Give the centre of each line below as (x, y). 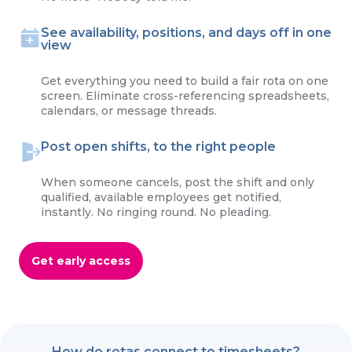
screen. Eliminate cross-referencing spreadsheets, (185, 95)
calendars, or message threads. (129, 110)
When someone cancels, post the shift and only (178, 182)
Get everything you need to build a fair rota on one (185, 81)
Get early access (81, 260)
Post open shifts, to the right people (158, 146)
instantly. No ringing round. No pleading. (156, 212)
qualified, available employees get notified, (161, 197)
